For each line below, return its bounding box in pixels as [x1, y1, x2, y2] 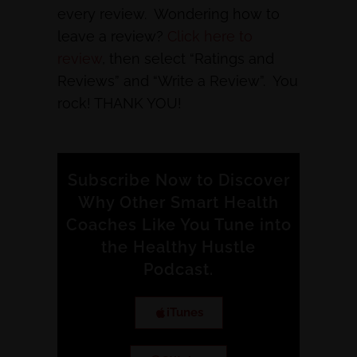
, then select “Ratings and [102, 49, 274, 67]
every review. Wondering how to [57, 5, 280, 22]
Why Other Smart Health [78, 192, 279, 212]
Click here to [167, 27, 253, 45]
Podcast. [143, 259, 214, 279]
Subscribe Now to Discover [67, 170, 290, 190]
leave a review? [57, 27, 167, 45]
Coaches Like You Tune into [65, 214, 292, 234]
